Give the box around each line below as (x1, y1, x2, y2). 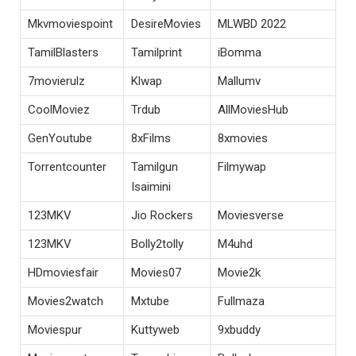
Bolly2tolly (131, 236, 184, 251)
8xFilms (131, 130, 171, 145)
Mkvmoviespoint (28, 16, 113, 31)
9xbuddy (218, 322, 261, 337)
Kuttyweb (131, 322, 180, 337)
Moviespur (28, 322, 82, 337)
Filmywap (218, 159, 266, 174)
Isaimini (131, 179, 171, 194)
